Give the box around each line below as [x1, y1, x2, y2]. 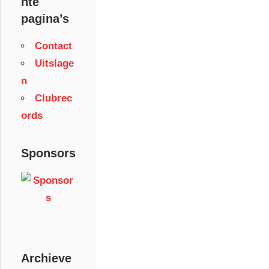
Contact [35, 40, 72, 52]
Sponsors [21, 147, 76, 160]
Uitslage [35, 58, 74, 70]
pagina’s [21, 12, 69, 26]
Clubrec [35, 92, 72, 104]
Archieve [21, 251, 71, 265]
